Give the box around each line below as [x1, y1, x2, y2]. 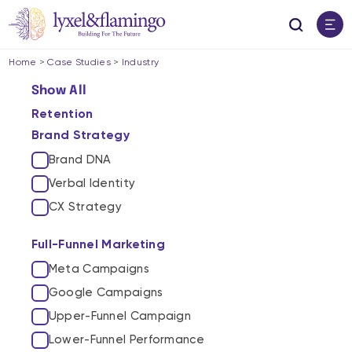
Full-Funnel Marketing [31, 236, 166, 251]
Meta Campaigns [48, 262, 149, 277]
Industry [121, 56, 159, 68]
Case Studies [47, 56, 111, 68]
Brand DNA [48, 152, 112, 167]
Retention [31, 105, 93, 121]
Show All [31, 83, 87, 97]
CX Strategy [48, 200, 123, 214]
